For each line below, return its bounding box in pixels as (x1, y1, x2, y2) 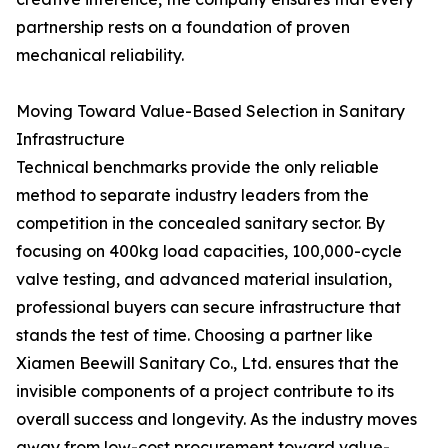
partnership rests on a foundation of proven (16, 17, 350, 37)
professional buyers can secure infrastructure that (16, 297, 401, 317)
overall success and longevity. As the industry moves (16, 409, 417, 429)
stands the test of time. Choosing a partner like (16, 325, 373, 345)
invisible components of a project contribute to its (16, 381, 394, 401)
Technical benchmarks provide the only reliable (16, 157, 379, 177)
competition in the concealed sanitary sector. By (16, 213, 385, 233)
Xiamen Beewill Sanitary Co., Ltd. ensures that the (16, 353, 399, 373)
